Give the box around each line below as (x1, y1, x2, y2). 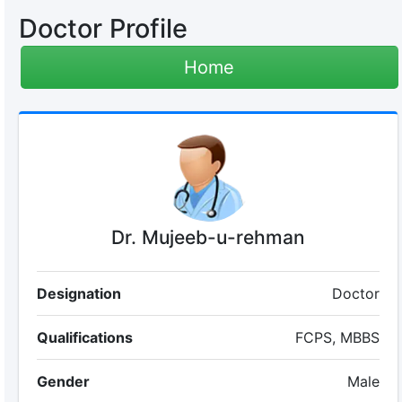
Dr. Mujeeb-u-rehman (110, 226, 305, 249)
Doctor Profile (18, 13, 188, 44)
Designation (36, 284, 121, 302)
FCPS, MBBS (295, 328, 380, 346)
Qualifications (36, 328, 133, 346)
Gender (36, 372, 90, 390)
